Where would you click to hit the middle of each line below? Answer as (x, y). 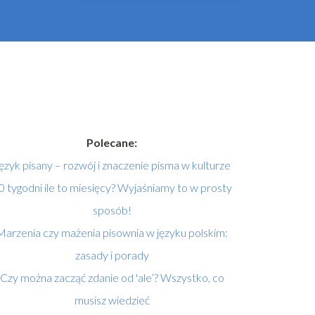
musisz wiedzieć (112, 300)
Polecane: (112, 143)
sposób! (112, 210)
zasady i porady (112, 255)
